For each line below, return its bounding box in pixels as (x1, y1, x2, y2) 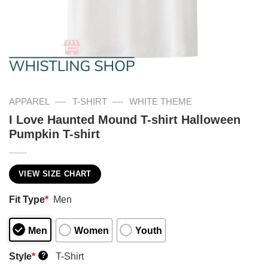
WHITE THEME (129, 96, 193, 106)
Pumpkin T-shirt (9, 127, 100, 141)
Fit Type (9, 194, 45, 205)
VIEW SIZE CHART (19, 169, 92, 178)
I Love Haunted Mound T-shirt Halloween (9, 112, 240, 126)
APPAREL (9, 96, 50, 106)
